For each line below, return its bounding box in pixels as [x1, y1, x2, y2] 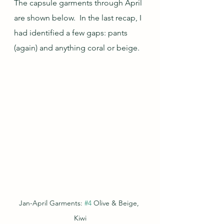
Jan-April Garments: [19, 198, 84, 208]
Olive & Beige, [91, 198, 141, 208]
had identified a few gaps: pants [14, 28, 129, 38]
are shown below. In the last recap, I [14, 13, 143, 23]
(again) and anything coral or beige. [14, 43, 139, 53]
